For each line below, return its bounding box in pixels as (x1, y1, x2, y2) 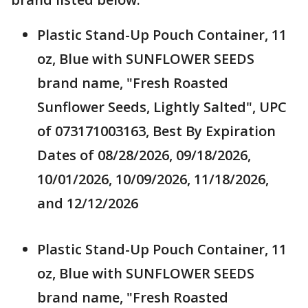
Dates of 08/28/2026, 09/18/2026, (37, 146, 251, 165)
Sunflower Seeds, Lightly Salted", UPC (37, 98, 287, 117)
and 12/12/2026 (37, 194, 138, 213)
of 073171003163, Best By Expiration (37, 122, 276, 141)
